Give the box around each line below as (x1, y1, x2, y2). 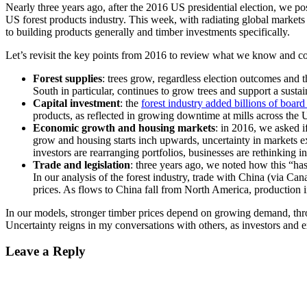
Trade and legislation (33, 158, 130, 171)
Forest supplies (33, 72, 102, 84)
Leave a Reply (5, 244, 86, 259)
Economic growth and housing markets (33, 121, 215, 134)
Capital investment (33, 97, 120, 109)
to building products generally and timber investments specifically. (5, 25, 290, 38)
